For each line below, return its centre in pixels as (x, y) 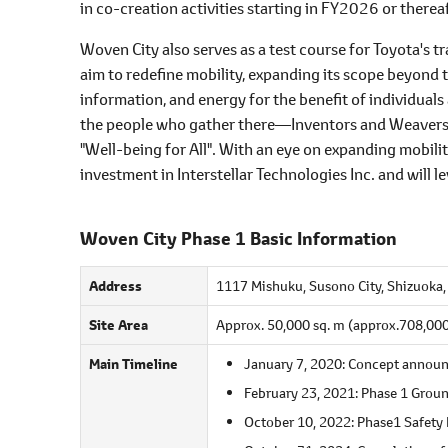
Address (115, 285)
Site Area (118, 324)
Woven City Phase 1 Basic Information (238, 238)
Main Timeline (133, 363)
